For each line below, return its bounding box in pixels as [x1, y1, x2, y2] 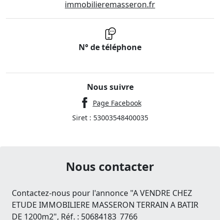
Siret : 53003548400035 [72, 113, 148, 123]
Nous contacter [66, 159, 154, 175]
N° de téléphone [79, 42, 141, 53]
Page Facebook [92, 98, 141, 108]
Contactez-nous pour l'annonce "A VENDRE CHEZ [12, 188, 192, 199]
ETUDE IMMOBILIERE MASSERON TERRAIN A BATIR [12, 199, 198, 211]
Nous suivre [86, 82, 134, 93]
